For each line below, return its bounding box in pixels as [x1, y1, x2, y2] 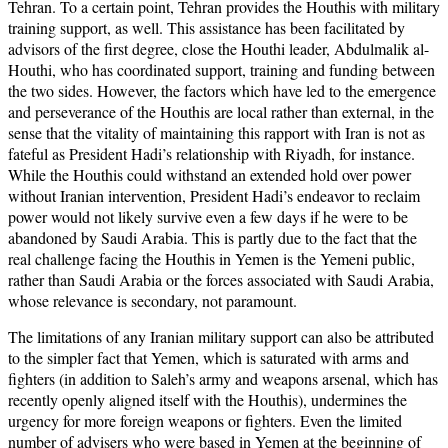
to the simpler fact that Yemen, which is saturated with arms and [8, 347, 409, 369]
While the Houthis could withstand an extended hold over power [8, 164, 411, 186]
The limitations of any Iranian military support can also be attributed [8, 326, 434, 348]
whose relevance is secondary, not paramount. [8, 290, 297, 312]
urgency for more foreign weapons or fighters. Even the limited [8, 410, 402, 432]
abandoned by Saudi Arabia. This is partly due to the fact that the [8, 227, 417, 249]
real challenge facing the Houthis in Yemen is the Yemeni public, [8, 248, 415, 270]
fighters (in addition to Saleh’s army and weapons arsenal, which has [8, 368, 438, 390]
